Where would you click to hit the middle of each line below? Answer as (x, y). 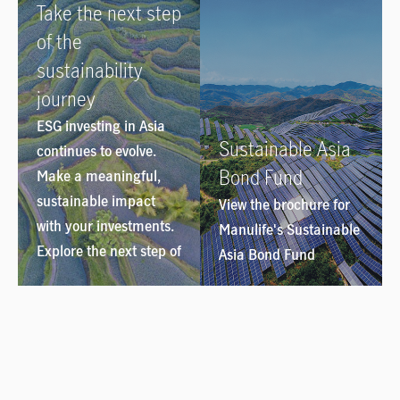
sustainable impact (96, 201)
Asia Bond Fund (267, 255)
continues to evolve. (96, 151)
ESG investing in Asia (101, 126)
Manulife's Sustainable (289, 230)
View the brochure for (284, 205)
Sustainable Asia (285, 149)
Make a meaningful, (99, 176)
